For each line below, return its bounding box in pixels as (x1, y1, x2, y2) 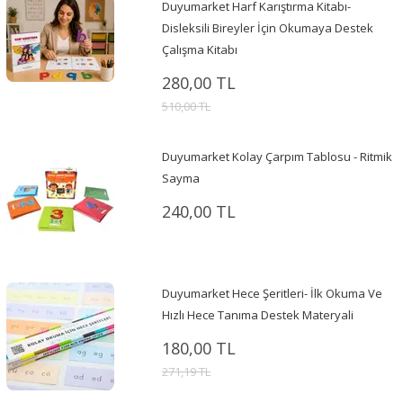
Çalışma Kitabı (161, 41, 237, 58)
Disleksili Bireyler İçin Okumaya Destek (161, 20, 373, 37)
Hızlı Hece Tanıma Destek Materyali (161, 307, 354, 324)
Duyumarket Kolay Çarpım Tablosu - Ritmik (161, 148, 392, 166)
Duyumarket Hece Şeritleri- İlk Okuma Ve (161, 285, 382, 302)
